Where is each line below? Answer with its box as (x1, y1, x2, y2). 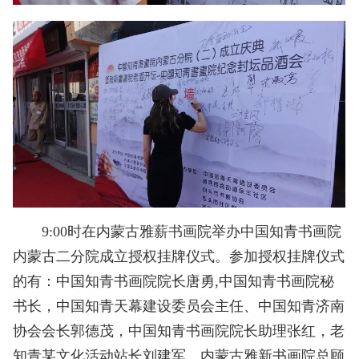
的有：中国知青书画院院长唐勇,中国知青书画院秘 (13, 273, 335, 290)
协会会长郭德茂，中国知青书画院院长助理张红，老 (13, 323, 345, 340)
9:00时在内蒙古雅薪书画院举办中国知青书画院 (13, 224, 342, 240)
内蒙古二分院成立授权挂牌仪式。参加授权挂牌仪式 (13, 248, 345, 265)
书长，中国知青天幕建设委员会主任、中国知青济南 (13, 298, 345, 315)
